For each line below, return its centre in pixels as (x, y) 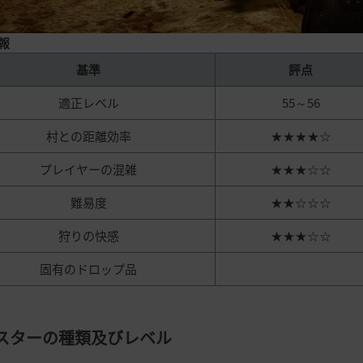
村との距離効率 (88, 136)
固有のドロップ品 (88, 269)
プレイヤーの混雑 (88, 169)
